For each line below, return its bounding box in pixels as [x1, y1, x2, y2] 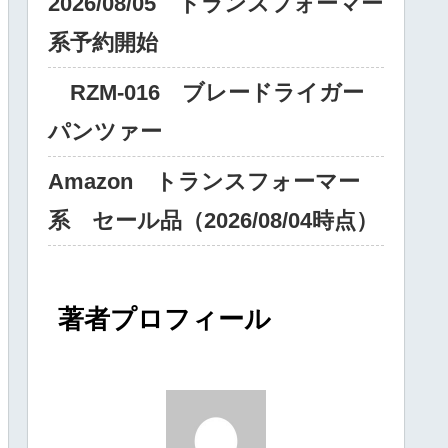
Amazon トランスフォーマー [48, 169, 360, 195]
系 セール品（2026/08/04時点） [48, 208, 378, 234]
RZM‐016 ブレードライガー [48, 80, 364, 106]
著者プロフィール [58, 305, 272, 334]
